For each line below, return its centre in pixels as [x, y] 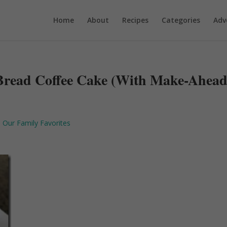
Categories [181, 20]
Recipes [135, 20]
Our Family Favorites [37, 123]
